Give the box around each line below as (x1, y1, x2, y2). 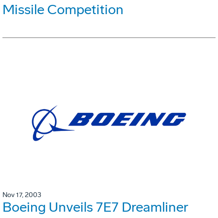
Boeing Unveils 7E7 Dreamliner (2, 199, 188, 216)
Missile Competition (2, 1, 124, 18)
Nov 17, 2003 (2, 191, 41, 200)
